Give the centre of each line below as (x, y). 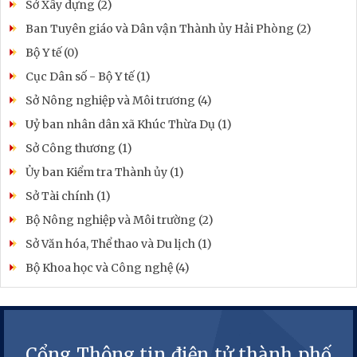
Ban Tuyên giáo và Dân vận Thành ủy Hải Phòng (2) (169, 28)
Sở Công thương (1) (79, 148)
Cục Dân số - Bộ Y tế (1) (88, 76)
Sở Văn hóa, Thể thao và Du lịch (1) (119, 243)
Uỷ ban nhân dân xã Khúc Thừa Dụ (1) (129, 124)
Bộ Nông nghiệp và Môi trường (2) (120, 220)
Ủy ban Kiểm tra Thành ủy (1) (105, 172)
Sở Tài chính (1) (68, 196)
